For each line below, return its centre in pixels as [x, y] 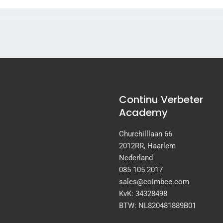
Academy [143, 113]
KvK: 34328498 [143, 194]
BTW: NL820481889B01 [158, 206]
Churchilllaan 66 [146, 134]
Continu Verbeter [161, 100]
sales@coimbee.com [154, 182]
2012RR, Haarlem [147, 146]
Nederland [136, 158]
